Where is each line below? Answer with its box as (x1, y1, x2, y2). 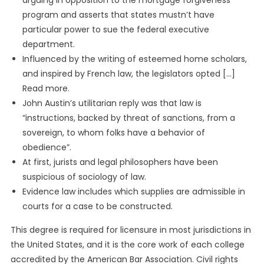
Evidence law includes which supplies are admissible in (22, 186, 245, 198)
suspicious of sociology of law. (22, 171, 146, 183)
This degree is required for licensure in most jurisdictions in (10, 224, 251, 236)
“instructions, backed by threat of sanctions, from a (22, 112, 235, 124)
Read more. (22, 82, 70, 95)
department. (22, 38, 75, 51)
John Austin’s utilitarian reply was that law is (22, 97, 202, 110)
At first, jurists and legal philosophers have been (22, 156, 218, 169)
